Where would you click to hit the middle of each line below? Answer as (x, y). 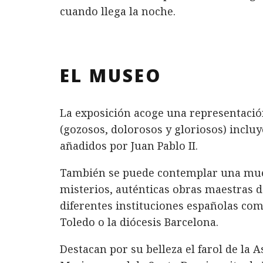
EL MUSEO (111, 76)
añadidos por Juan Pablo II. (129, 146)
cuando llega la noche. (118, 11)
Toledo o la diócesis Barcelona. (139, 222)
